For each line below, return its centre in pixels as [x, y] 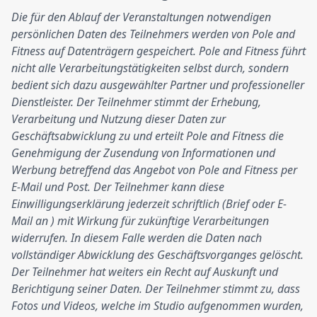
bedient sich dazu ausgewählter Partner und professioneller [158, 85]
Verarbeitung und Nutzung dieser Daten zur [119, 119]
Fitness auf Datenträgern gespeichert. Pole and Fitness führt [158, 51]
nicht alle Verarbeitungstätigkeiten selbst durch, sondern [150, 68]
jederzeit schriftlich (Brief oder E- [206, 204]
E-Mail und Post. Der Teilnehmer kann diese [118, 187]
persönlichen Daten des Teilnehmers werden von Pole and [153, 34]
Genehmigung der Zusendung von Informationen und [143, 153]
